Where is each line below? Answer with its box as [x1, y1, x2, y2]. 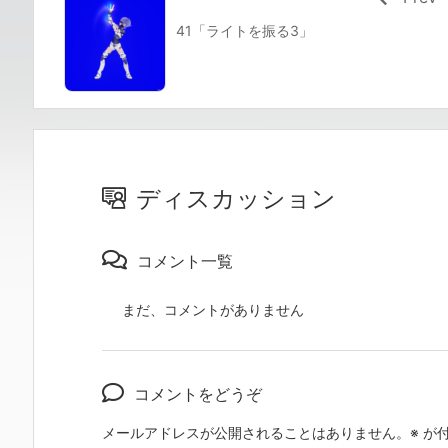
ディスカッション [136, 183, 336, 213]
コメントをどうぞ [134, 383, 262, 404]
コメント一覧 [137, 250, 233, 271]
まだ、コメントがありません [122, 300, 304, 318]
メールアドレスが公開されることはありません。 [102, 423, 410, 441]
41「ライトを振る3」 [176, 21, 313, 39]
